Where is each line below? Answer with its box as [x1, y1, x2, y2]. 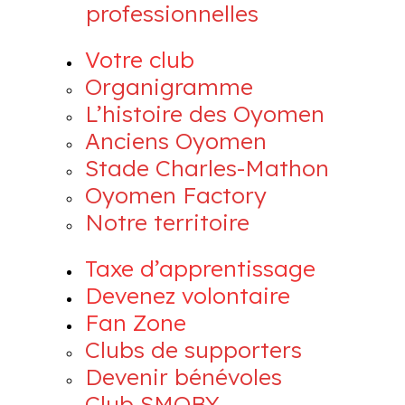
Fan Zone [85, 308, 186, 336]
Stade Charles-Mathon [85, 154, 329, 182]
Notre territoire [85, 208, 250, 236]
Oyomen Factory [85, 181, 267, 209]
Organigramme [85, 72, 253, 100]
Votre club [85, 45, 194, 73]
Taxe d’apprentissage [85, 254, 316, 282]
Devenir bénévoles [85, 363, 282, 391]
